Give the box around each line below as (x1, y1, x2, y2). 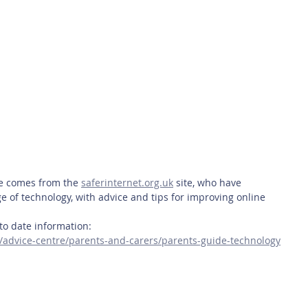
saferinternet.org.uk (81, 176, 173, 190)
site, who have (173, 176, 244, 190)
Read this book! (122, 7, 184, 18)
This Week (54, 7, 95, 18)
